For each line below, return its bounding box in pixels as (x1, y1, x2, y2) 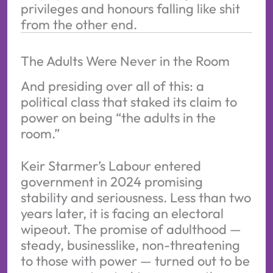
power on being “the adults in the (20, 108, 216, 126)
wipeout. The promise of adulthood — (20, 221, 241, 238)
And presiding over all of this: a (20, 77, 204, 94)
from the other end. (20, 15, 137, 33)
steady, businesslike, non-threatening (20, 236, 240, 254)
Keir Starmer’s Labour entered (20, 157, 201, 175)
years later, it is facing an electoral (20, 205, 224, 222)
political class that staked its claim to (20, 93, 237, 110)
